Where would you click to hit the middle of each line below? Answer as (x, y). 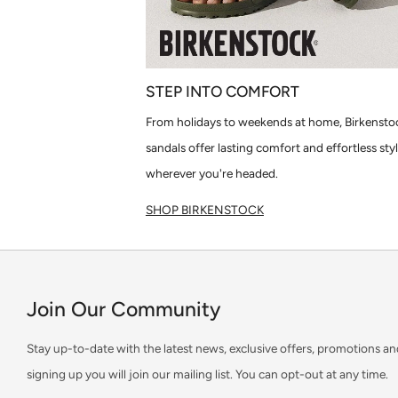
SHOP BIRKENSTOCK (204, 210)
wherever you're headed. (211, 174)
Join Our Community (123, 310)
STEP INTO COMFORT (222, 92)
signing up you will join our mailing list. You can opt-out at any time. (207, 374)
